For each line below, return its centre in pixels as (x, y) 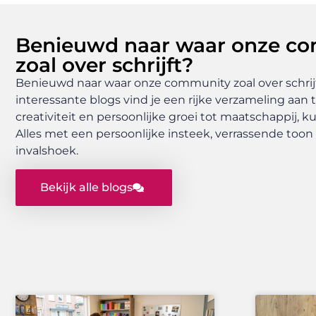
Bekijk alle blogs (86, 187)
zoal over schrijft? (104, 65)
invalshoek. (47, 150)
